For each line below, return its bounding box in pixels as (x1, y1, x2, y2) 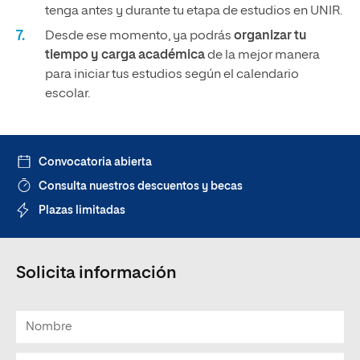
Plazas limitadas (39, 205, 125, 216)
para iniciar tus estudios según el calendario (45, 68, 299, 81)
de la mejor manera (205, 49, 320, 62)
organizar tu (234, 30, 307, 43)
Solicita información (16, 265, 177, 282)
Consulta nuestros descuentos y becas (39, 181, 243, 192)
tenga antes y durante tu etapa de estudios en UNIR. (45, 5, 342, 18)
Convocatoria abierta (39, 157, 152, 168)
